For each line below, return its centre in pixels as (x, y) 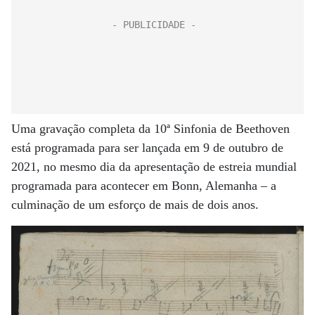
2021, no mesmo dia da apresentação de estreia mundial (154, 167)
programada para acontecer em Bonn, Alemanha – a (144, 186)
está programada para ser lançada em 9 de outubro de (147, 148)
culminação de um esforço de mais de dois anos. (135, 205)
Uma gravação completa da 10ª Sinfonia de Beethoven (150, 129)
